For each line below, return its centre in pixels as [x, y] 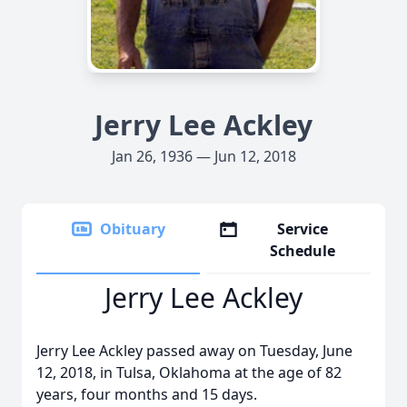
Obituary [133, 229]
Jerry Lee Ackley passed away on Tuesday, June [194, 351]
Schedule [303, 251]
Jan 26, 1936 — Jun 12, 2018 [203, 156]
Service [303, 229]
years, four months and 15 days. [147, 394]
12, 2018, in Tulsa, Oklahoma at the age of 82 [189, 372]
